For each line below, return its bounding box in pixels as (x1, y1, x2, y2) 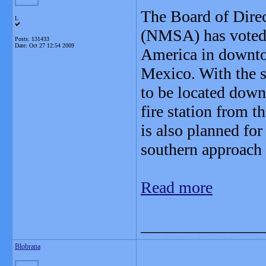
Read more (141, 178, 213, 197)
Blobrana (15, 242, 40, 251)
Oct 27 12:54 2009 (29, 42, 74, 49)
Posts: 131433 (15, 36, 49, 42)
